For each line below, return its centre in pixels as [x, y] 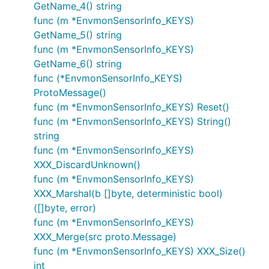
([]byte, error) [65, 208]
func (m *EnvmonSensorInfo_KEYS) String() [132, 121]
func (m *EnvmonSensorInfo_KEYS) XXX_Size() [140, 251]
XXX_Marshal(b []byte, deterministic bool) [128, 193]
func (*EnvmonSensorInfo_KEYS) [108, 78]
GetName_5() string [78, 35]
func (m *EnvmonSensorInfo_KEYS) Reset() [131, 107]
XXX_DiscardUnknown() [87, 165]
